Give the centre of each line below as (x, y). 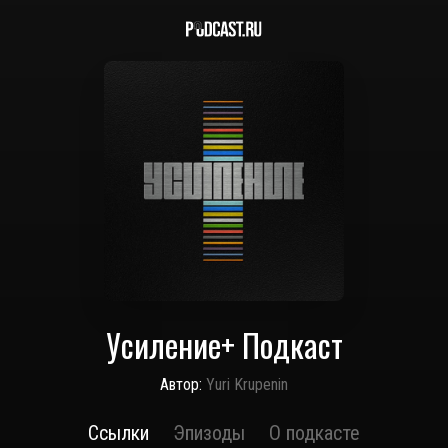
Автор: (181, 384)
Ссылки (118, 433)
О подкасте (314, 433)
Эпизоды (209, 433)
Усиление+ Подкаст (224, 344)
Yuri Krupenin (247, 384)
